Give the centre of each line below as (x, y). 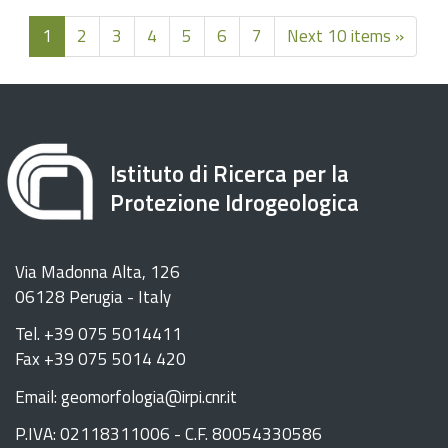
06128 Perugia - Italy (93, 296)
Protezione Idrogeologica (234, 202)
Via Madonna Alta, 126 (97, 271)
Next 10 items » (345, 35)
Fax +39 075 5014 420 (100, 359)
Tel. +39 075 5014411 (98, 334)
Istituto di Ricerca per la (229, 173)
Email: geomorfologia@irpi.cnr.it (126, 396)
